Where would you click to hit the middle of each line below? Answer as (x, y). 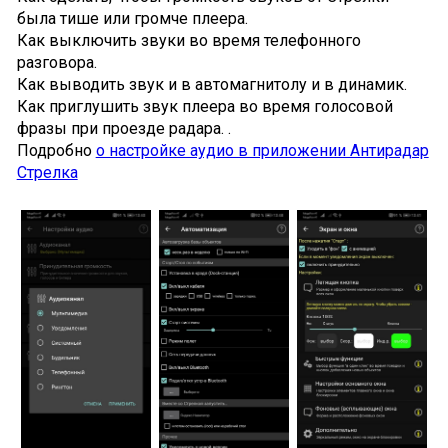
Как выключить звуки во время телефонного (188, 41)
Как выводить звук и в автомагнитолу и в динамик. (211, 85)
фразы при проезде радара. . (123, 129)
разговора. (56, 63)
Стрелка (47, 173)
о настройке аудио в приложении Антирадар (262, 151)
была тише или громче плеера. (132, 19)
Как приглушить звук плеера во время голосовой (204, 107)
